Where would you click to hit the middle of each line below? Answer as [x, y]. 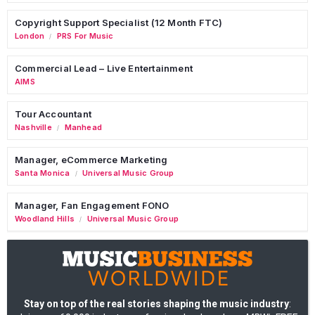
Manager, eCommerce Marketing [91, 159]
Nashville [33, 127]
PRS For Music [85, 36]
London [30, 36]
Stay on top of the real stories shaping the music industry [156, 303]
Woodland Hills [45, 218]
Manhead [83, 127]
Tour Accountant [53, 114]
